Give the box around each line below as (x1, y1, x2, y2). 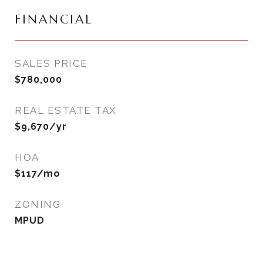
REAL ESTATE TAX (15, 104, 117, 116)
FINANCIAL (15, 12, 93, 27)
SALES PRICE (15, 58, 88, 69)
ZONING (15, 198, 60, 210)
